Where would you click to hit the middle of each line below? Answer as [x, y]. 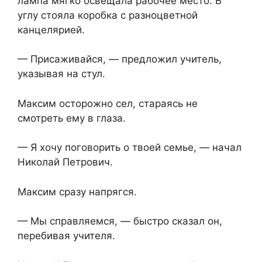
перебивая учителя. [66, 236]
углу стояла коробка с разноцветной [108, 15]
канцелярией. [51, 30]
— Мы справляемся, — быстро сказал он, [120, 221]
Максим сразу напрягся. [77, 192]
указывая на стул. [61, 74]
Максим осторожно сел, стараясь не [108, 103]
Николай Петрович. [65, 162]
